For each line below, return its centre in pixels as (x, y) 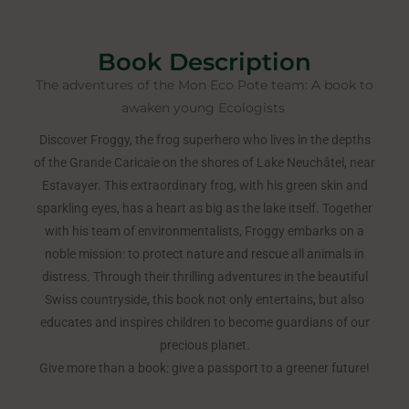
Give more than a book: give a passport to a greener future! (204, 368)
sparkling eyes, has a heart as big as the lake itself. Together (204, 209)
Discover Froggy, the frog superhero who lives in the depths (204, 140)
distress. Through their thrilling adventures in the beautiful (204, 277)
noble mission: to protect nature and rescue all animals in (204, 254)
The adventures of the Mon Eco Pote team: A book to (204, 85)
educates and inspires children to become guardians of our (204, 323)
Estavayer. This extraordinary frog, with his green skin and (204, 186)
